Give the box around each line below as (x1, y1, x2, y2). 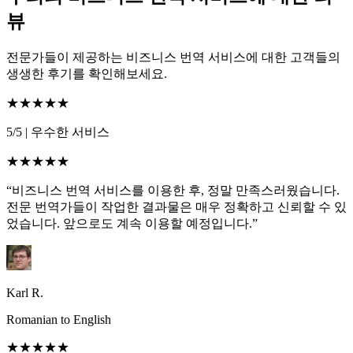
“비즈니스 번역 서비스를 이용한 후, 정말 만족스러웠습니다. (6, 184, 340, 198)
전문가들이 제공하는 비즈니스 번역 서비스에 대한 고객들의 (6, 50, 340, 65)
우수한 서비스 (28, 125, 110, 139)
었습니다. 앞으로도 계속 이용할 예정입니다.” (6, 217, 258, 231)
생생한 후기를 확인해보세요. (6, 67, 167, 81)
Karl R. (6, 286, 43, 300)
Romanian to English (6, 313, 111, 327)
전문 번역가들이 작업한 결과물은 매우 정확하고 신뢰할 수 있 (6, 200, 347, 214)
